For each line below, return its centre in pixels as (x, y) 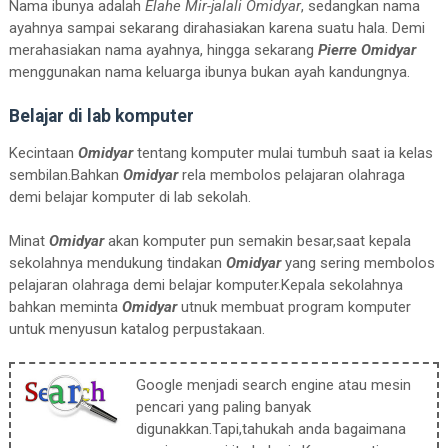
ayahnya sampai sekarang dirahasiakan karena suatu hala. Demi (216, 27)
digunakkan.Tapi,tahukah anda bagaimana (270, 428)
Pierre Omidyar (366, 49)
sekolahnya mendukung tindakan (117, 262)
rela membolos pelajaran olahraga (291, 174)
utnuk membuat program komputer (293, 306)
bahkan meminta (65, 306)
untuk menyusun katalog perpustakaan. (136, 328)
